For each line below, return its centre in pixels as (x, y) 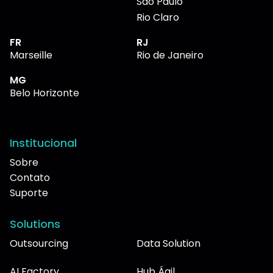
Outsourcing (39, 243)
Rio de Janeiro (170, 55)
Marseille (31, 55)
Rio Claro (158, 17)
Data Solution (168, 243)
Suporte (29, 193)
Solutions (35, 224)
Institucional (43, 143)
